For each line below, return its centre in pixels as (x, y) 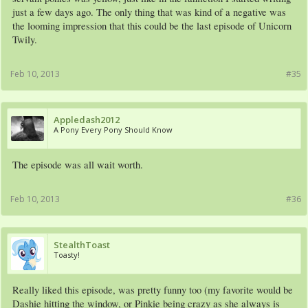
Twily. (25, 40)
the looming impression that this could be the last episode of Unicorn (152, 26)
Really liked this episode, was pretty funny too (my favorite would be (153, 290)
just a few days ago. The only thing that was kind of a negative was (149, 12)
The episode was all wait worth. (78, 165)
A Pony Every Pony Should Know (113, 130)
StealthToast (82, 245)
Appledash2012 (87, 120)
